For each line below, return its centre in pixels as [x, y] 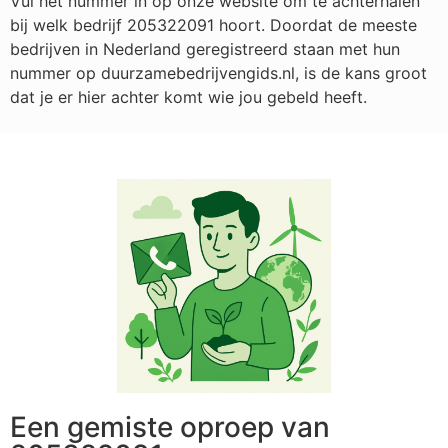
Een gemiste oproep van [170, 427]
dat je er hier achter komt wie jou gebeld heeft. [188, 96]
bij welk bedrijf [68, 24]
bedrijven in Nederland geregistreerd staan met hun [205, 48]
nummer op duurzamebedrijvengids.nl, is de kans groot [218, 72]
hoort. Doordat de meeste [315, 24]
